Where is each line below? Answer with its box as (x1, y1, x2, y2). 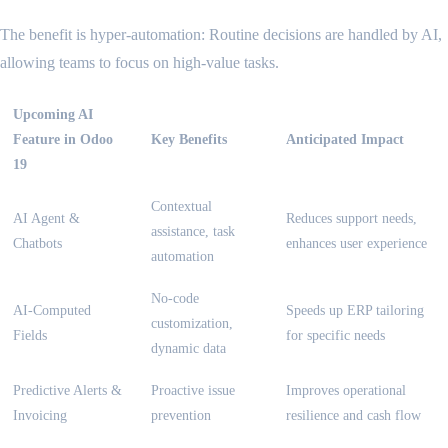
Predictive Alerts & (13, 382, 122, 399)
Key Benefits (151, 131, 227, 148)
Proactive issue (151, 382, 235, 399)
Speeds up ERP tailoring (286, 302, 424, 319)
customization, (151, 315, 233, 332)
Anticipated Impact (286, 131, 404, 148)
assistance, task (151, 223, 235, 240)
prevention (151, 407, 211, 424)
